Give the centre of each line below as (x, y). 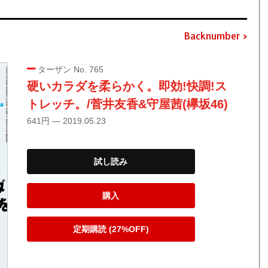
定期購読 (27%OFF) (111, 229)
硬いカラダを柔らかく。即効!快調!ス (127, 86)
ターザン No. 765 (69, 70)
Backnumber (211, 36)
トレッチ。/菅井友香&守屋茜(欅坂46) (127, 104)
